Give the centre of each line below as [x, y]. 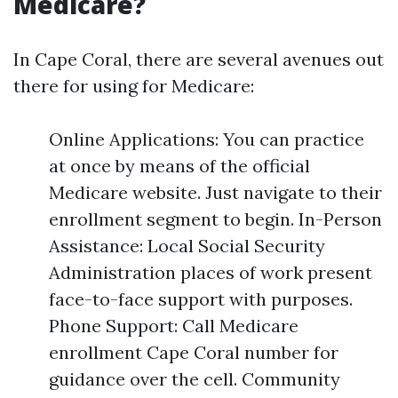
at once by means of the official [179, 166]
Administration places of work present [211, 272]
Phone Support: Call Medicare [174, 326]
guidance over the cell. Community [195, 379]
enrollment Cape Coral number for [194, 352]
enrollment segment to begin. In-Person [215, 219]
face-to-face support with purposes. [201, 299]
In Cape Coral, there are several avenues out [199, 59]
